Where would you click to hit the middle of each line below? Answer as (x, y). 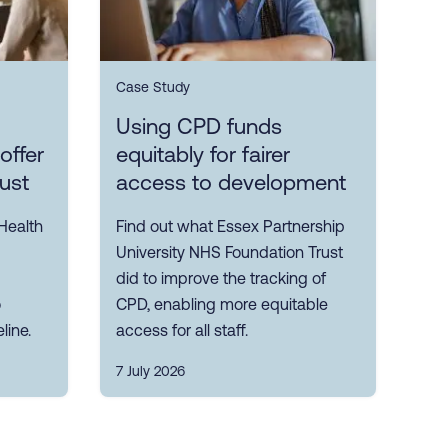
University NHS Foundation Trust (229, 251)
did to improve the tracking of (221, 277)
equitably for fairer (203, 154)
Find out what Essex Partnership (230, 225)
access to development (231, 182)
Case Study (153, 86)
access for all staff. (182, 329)
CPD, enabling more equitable (222, 303)
